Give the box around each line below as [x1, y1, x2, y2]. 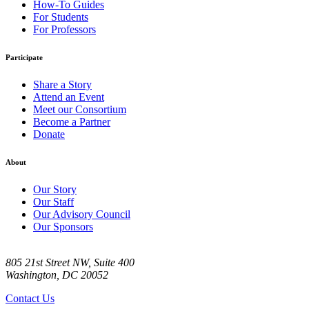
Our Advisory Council [33, 208, 130, 220]
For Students [33, 10, 88, 23]
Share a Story [33, 78, 92, 90]
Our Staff [33, 195, 74, 208]
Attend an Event [33, 90, 104, 103]
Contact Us [6, 292, 54, 304]
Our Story [33, 183, 77, 195]
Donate [33, 128, 65, 140]
